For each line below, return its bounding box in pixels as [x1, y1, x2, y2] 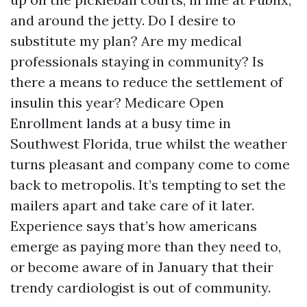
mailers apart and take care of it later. [10, 197, 254, 214]
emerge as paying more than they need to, [10, 238, 281, 255]
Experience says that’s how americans [10, 217, 257, 234]
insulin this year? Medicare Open [10, 94, 224, 111]
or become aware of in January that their [10, 258, 273, 275]
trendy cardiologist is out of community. [10, 279, 271, 296]
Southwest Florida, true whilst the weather [10, 135, 287, 152]
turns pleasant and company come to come [10, 156, 290, 173]
